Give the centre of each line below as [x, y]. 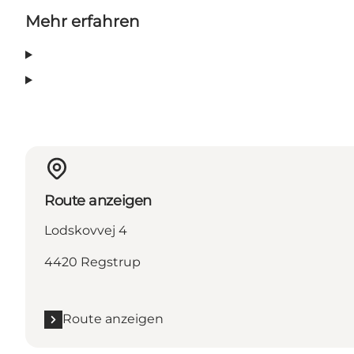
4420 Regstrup [92, 262]
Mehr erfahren [83, 22]
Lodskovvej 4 [86, 231]
